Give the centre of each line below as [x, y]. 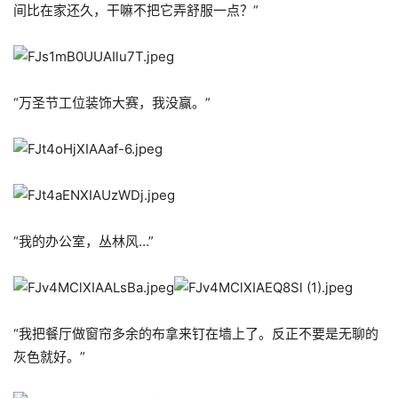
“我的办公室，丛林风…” [84, 241]
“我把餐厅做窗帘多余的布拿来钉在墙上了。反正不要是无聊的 [196, 334]
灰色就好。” [49, 357]
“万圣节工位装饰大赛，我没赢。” [112, 103]
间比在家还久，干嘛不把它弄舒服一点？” [136, 10]
